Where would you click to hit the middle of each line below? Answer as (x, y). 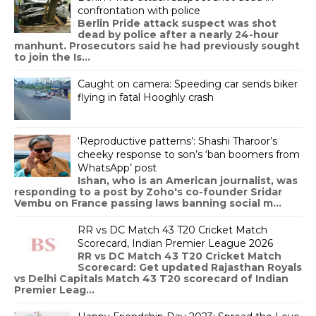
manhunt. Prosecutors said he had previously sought (157, 45)
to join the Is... (52, 57)
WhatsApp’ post (117, 168)
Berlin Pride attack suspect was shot (177, 23)
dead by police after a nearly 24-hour (178, 34)
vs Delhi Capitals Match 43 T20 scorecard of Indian (151, 278)
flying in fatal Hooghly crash (146, 97)
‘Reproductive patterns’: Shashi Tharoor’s (177, 141)
